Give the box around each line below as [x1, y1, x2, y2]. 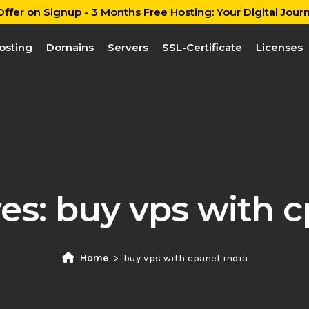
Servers [107, 41, 148, 54]
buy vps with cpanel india [123, 252, 248, 264]
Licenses [255, 41, 303, 54]
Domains [46, 41, 94, 54]
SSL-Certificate [161, 41, 242, 54]
